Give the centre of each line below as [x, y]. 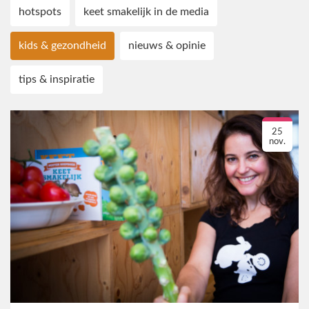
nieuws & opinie [167, 46]
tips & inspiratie [57, 80]
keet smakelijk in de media [146, 12]
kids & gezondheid [62, 46]
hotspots [40, 12]
